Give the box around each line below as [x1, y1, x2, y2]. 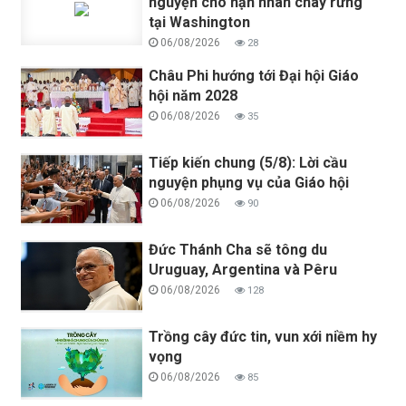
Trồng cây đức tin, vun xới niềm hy [149, 327, 378, 345]
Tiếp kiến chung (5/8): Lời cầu [149, 153, 348, 171]
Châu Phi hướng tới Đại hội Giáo [149, 66, 360, 84]
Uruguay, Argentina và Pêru [149, 260, 338, 278]
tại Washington [149, 13, 251, 31]
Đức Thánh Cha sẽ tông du [149, 240, 328, 258]
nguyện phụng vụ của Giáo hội [149, 173, 350, 191]
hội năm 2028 [149, 86, 238, 104]
